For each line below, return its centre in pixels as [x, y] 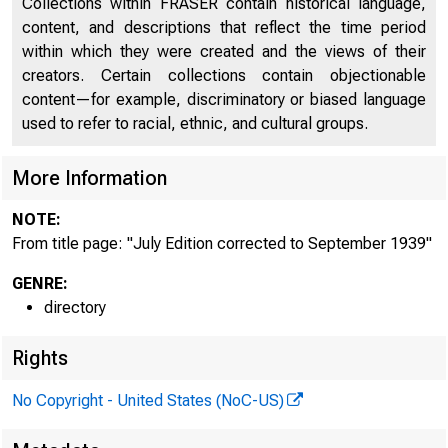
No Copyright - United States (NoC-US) [148, 400]
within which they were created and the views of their [224, 51]
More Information [89, 178]
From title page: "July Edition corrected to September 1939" [222, 243]
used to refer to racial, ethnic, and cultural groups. [195, 123]
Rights [40, 358]
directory [75, 307]
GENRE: [40, 283]
